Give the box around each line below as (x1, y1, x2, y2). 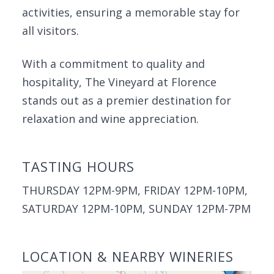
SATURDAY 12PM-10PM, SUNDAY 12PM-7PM (22, 201, 251, 216)
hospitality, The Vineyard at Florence (22, 75, 217, 89)
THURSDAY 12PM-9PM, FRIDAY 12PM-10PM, (22, 183, 248, 198)
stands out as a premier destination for (22, 93, 231, 108)
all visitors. (22, 23, 79, 38)
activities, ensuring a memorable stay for (22, 5, 240, 20)
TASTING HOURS (22, 157, 135, 176)
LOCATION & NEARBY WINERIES (22, 247, 234, 265)
